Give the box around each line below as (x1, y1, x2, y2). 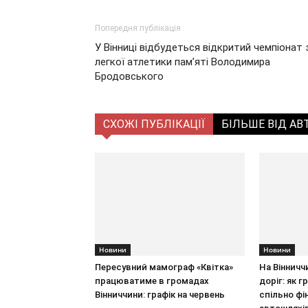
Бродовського (95, 70, 164, 82)
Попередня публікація (95, 23, 181, 33)
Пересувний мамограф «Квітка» (95, 262, 233, 272)
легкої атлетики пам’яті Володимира (95, 56, 270, 68)
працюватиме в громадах (95, 276, 209, 286)
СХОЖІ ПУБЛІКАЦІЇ (103, 118, 205, 131)
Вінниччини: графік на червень (95, 289, 225, 300)
